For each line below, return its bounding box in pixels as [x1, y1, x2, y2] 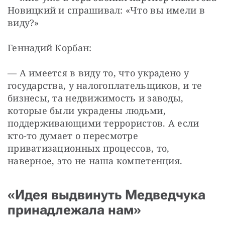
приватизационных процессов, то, [8, 142, 170, 154]
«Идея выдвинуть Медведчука [8, 186, 205, 203]
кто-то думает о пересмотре [8, 129, 139, 142]
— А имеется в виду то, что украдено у [8, 66, 189, 79]
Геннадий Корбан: [8, 41, 92, 54]
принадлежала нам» [8, 201, 141, 218]
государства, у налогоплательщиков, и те [8, 79, 202, 91]
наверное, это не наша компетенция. [8, 154, 183, 167]
